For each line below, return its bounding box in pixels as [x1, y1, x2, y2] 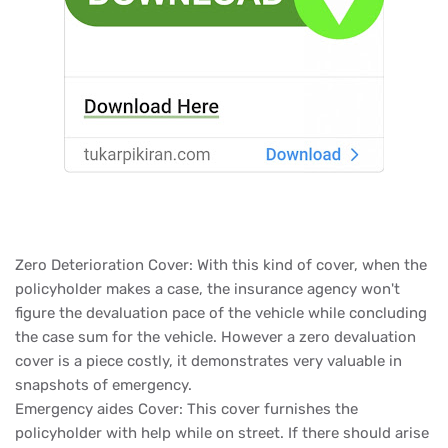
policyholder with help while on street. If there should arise [15, 424, 429, 442]
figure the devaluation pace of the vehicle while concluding [15, 304, 427, 322]
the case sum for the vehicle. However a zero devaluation [15, 328, 416, 346]
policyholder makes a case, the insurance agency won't [15, 280, 400, 298]
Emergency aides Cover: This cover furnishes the [15, 400, 358, 418]
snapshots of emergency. [15, 376, 192, 394]
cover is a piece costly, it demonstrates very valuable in [15, 352, 402, 370]
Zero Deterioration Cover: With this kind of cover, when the [15, 256, 427, 274]
